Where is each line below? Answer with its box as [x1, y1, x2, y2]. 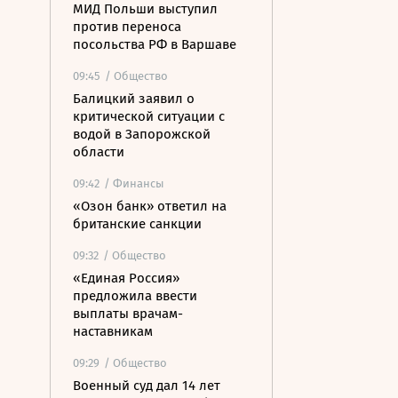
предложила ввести [73, 288, 197, 304]
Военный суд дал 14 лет [73, 378, 220, 394]
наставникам [73, 323, 153, 339]
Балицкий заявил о [73, 91, 195, 107]
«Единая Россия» [73, 270, 179, 286]
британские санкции [73, 216, 202, 232]
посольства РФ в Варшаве [73, 36, 236, 52]
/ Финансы [104, 177, 164, 190]
